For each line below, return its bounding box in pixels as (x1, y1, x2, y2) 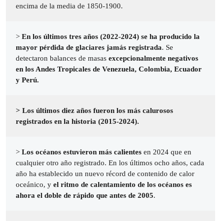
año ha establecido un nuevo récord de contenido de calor (16, 170, 194, 178)
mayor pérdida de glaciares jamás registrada (16, 43, 162, 51)
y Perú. (16, 76, 39, 84)
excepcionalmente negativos (109, 54, 198, 62)
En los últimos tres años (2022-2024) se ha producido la (22, 33, 200, 40)
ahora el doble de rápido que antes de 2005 (16, 191, 153, 199)
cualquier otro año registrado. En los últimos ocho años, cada (16, 159, 204, 167)
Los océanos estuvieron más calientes (22, 148, 142, 156)
